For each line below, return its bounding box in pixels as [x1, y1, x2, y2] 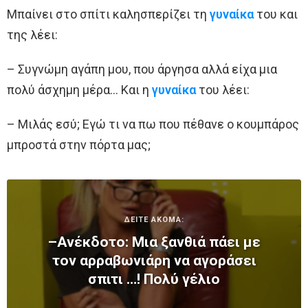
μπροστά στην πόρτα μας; [7, 137, 151, 152]
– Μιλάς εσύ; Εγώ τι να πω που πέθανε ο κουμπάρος [7, 116, 299, 131]
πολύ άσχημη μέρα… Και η [7, 82, 152, 97]
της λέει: [7, 27, 58, 42]
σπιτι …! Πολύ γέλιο [88, 270, 220, 287]
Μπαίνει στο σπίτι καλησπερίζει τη [7, 6, 210, 21]
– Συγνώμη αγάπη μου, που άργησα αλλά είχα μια [7, 61, 277, 76]
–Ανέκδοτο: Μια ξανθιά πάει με [47, 233, 261, 250]
